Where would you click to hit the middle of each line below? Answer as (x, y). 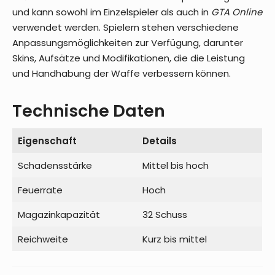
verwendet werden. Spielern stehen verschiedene (126, 27)
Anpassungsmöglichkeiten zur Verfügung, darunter (128, 43)
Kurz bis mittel (174, 239)
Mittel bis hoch (175, 165)
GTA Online (237, 12)
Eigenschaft (47, 141)
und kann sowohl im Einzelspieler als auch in (112, 12)
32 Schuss (165, 215)
